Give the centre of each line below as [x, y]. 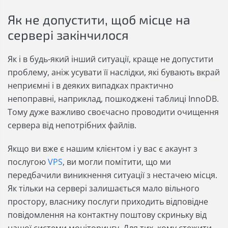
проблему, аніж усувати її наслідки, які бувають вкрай [114, 73]
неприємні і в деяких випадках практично [91, 86]
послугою [28, 162]
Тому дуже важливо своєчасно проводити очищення [113, 112]
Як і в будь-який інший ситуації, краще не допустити [110, 59]
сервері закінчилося [68, 35]
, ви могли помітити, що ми [117, 162]
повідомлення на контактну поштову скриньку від [107, 215]
